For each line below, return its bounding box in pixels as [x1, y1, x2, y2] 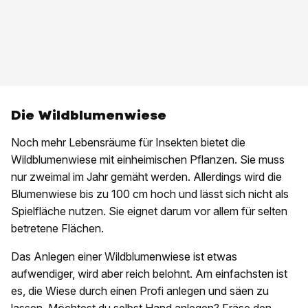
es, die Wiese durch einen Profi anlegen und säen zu [11, 284, 269, 298]
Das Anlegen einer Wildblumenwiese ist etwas [11, 250, 237, 264]
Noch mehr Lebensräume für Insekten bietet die [11, 135, 245, 150]
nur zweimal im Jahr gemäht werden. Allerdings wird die [11, 170, 282, 184]
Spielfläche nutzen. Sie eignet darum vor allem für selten [11, 204, 287, 219]
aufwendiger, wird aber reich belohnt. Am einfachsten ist [11, 267, 287, 281]
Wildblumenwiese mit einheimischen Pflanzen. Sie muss [11, 153, 285, 167]
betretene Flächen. [11, 221, 104, 236]
